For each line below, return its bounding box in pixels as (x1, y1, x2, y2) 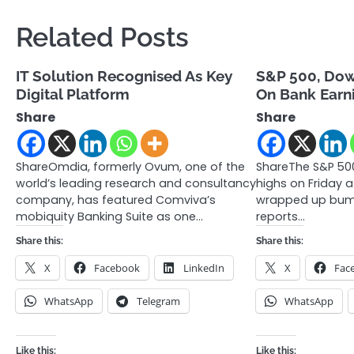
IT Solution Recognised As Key (16, 67, 232, 85)
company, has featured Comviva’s (16, 192, 216, 209)
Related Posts (16, 21, 189, 54)
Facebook (94, 261, 140, 276)
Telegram (137, 294, 180, 309)
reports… (256, 209, 306, 225)
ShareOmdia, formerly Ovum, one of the (16, 159, 245, 175)
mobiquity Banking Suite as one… (16, 209, 203, 225)
